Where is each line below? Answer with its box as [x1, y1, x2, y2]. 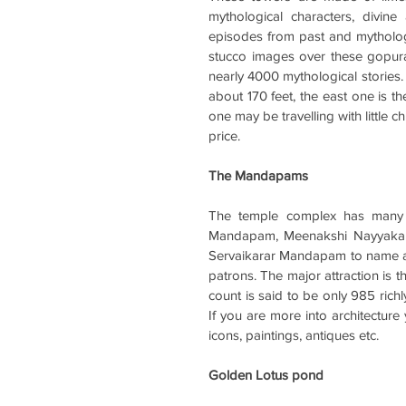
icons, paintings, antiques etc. [208, 326, 379, 343]
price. [208, 127, 244, 143]
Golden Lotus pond [208, 366, 324, 382]
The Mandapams [208, 167, 308, 183]
